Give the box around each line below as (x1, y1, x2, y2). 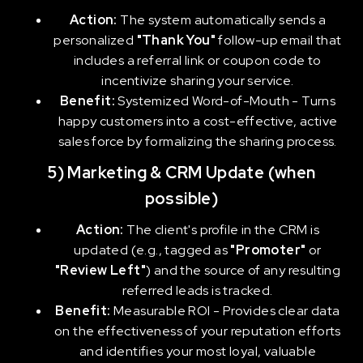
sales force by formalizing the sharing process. (58, 133, 337, 150)
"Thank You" (136, 32, 216, 49)
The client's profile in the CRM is (123, 221, 319, 238)
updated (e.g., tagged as (74, 241, 231, 258)
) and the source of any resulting (146, 262, 341, 279)
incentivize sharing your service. (101, 72, 294, 89)
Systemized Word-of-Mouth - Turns (115, 92, 336, 109)
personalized (53, 32, 137, 49)
